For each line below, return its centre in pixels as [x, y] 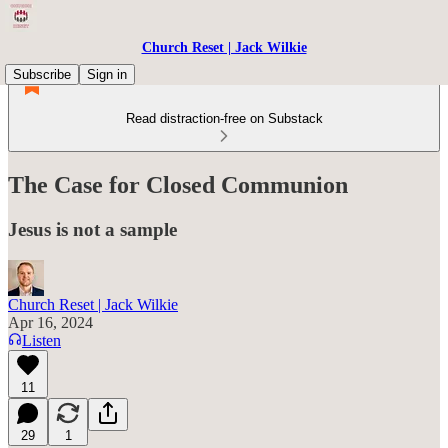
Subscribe [42, 74]
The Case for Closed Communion [178, 184]
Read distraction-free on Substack [224, 118]
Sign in [107, 74]
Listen [41, 340]
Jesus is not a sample [92, 229]
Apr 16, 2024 [50, 322]
